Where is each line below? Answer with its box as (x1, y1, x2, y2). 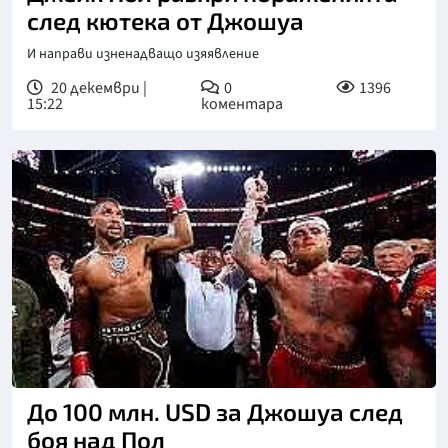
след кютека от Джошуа (27, 5, 304, 35)
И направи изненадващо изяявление (27, 43, 259, 64)
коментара (200, 92, 283, 115)
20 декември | (48, 76, 147, 99)
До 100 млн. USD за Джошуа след (27, 397, 403, 426)
